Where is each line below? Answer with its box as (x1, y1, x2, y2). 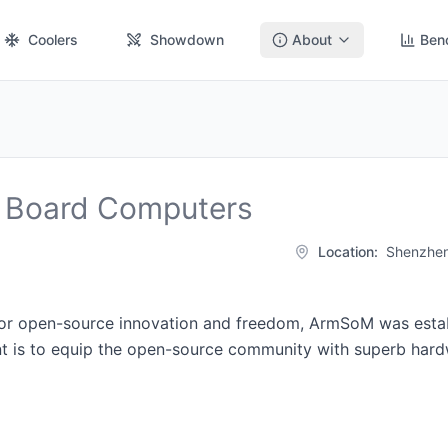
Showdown (150, 31, 224, 48)
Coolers (28, 31, 78, 48)
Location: (318, 243, 378, 260)
